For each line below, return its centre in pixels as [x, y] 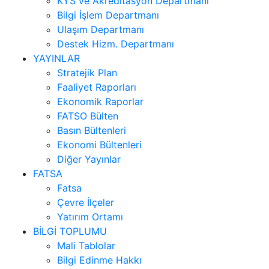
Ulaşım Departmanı [101, 29]
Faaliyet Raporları [97, 87]
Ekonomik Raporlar [100, 101]
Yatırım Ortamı [90, 216]
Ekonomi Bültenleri [99, 144]
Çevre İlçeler [86, 202]
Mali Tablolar [86, 245]
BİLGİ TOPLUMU [70, 231]
